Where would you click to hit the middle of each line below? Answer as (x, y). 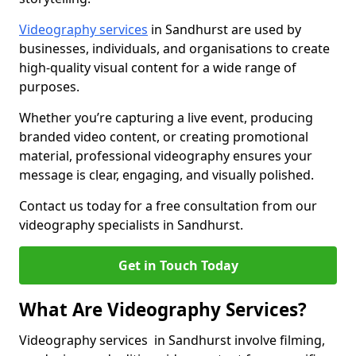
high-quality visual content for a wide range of (158, 68)
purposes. (51, 87)
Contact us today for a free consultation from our (168, 206)
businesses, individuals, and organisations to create (174, 48)
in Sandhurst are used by (224, 29)
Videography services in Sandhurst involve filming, (172, 340)
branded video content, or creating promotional (164, 137)
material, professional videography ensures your (166, 156)
